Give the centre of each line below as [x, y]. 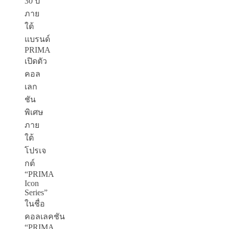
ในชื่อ [35, 204]
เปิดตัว [36, 61]
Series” [36, 193]
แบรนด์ [37, 39]
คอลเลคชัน [45, 217]
